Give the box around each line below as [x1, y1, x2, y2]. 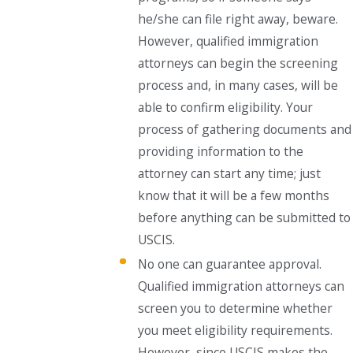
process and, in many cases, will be [138, 76, 339, 94]
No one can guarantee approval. [138, 255, 322, 273]
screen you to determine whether [138, 299, 333, 317]
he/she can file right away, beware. [138, 9, 339, 28]
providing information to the [138, 142, 304, 160]
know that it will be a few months [138, 186, 330, 204]
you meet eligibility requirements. [138, 321, 333, 339]
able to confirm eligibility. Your [138, 98, 314, 116]
